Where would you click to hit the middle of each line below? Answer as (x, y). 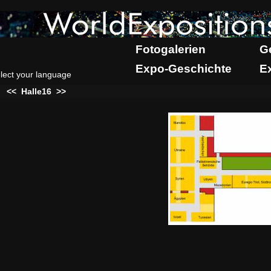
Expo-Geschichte (184, 69)
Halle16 (36, 91)
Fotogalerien (171, 49)
